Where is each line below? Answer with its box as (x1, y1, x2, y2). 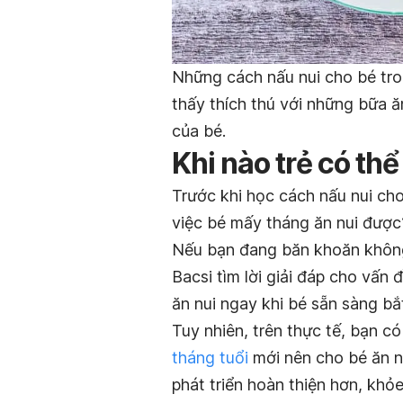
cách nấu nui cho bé (227, 67, 376, 86)
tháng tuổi (172, 347, 248, 367)
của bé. (172, 121, 226, 140)
